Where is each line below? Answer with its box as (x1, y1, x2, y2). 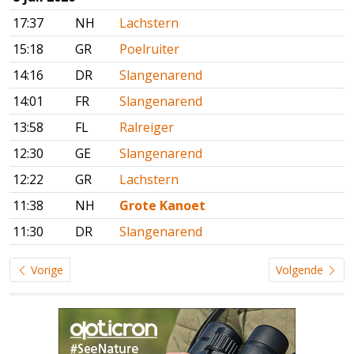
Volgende (276, 262, 326, 278)
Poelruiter (119, 40, 179, 58)
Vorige (28, 262, 63, 278)
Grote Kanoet (119, 197, 205, 215)
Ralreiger (119, 119, 174, 137)
